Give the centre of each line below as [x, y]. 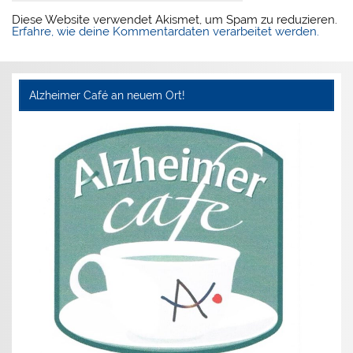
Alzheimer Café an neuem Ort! [107, 95]
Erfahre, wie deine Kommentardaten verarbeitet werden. [166, 31]
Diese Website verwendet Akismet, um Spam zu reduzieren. [175, 19]
